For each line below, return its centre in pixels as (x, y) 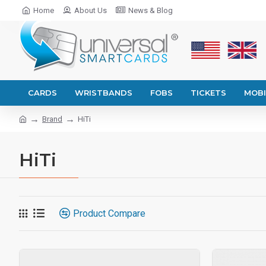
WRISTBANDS (104, 93)
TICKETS (208, 93)
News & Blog (151, 10)
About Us (91, 10)
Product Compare (109, 213)
